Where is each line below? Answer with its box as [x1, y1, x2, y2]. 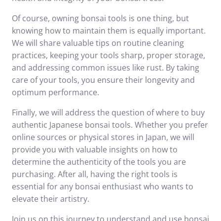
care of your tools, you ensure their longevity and [12, 74, 195, 85]
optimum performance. [12, 87, 99, 98]
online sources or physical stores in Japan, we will [12, 132, 194, 143]
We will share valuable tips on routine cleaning [12, 37, 184, 48]
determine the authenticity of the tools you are [12, 156, 186, 167]
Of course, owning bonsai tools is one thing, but [12, 13, 189, 24]
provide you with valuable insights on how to [12, 144, 178, 155]
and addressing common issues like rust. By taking [12, 62, 199, 73]
